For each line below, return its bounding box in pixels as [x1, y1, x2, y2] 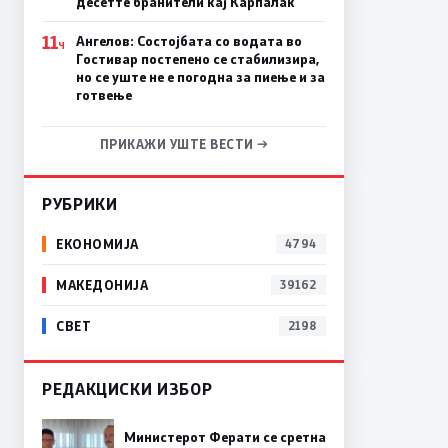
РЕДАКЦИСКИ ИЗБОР [42, 377, 213, 399]
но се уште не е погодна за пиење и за [75, 67, 325, 86]
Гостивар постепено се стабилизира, [75, 49, 319, 68]
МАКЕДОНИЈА [56, 276, 149, 294]
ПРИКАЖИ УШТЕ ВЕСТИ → [99, 135, 269, 152]
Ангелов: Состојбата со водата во [75, 31, 302, 50]
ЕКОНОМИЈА [56, 235, 139, 253]
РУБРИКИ [42, 192, 118, 214]
